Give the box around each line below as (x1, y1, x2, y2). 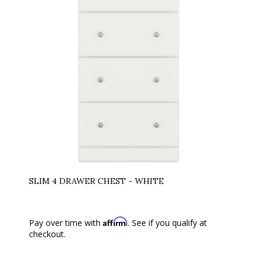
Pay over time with (29, 216, 103, 228)
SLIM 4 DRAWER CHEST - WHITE (29, 175, 164, 186)
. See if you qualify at (128, 216, 207, 228)
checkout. (29, 228, 66, 240)
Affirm (103, 216, 128, 227)
